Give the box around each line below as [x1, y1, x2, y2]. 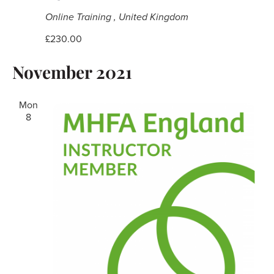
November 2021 [12, 60, 132, 83]
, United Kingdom [113, 10, 188, 23]
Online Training [45, 10, 114, 23]
